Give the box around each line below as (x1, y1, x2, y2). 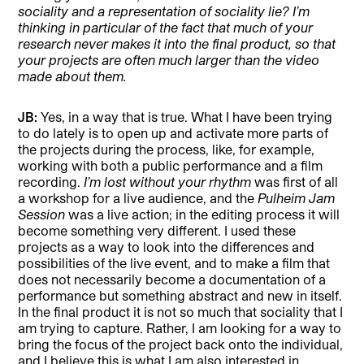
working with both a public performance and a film (18, 158, 323, 174)
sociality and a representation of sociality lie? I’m (18, 3, 310, 19)
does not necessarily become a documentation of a (18, 271, 327, 288)
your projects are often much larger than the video (18, 52, 320, 68)
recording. (18, 174, 84, 190)
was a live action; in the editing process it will (65, 206, 340, 223)
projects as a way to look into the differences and (18, 239, 315, 255)
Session (18, 206, 66, 223)
